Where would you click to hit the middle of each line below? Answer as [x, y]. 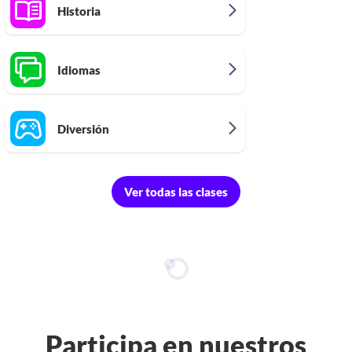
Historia [79, 11]
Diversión [84, 128]
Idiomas [79, 70]
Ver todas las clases [176, 191]
